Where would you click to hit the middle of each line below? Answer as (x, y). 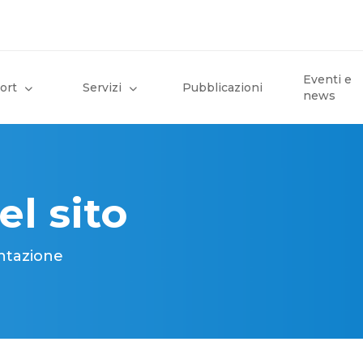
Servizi (102, 88)
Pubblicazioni (222, 88)
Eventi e (327, 79)
